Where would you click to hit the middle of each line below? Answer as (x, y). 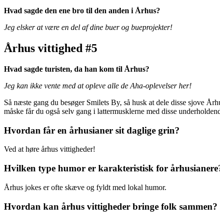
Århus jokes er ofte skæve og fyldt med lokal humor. (85, 187)
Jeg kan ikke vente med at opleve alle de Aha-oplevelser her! (98, 85)
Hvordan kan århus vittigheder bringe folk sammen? (111, 206)
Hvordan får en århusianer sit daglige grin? (92, 130)
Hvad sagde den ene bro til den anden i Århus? (82, 11)
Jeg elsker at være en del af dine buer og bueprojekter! (88, 27)
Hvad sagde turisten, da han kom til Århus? (77, 69)
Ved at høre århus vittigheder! (50, 149)
